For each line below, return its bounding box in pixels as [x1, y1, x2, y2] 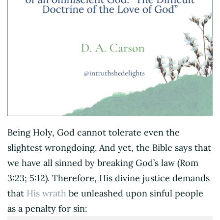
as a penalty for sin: [7, 203, 90, 215]
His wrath [27, 188, 66, 199]
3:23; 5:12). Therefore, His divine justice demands [7, 172, 210, 184]
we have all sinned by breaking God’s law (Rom [7, 157, 198, 169]
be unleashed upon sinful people [66, 188, 203, 199]
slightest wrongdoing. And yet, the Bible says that [7, 142, 211, 154]
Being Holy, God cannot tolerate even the [7, 127, 180, 138]
